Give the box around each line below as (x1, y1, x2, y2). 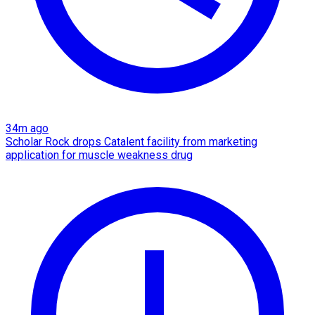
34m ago (6, 121, 49, 135)
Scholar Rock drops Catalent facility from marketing (6, 134, 257, 148)
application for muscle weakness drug (6, 148, 193, 162)
